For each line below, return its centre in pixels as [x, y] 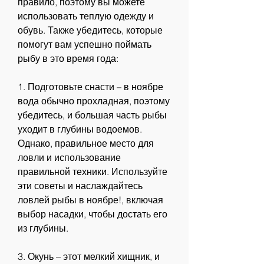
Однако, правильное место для [86, 143]
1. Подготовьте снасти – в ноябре [90, 87]
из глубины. [43, 228]
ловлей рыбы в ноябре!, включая [90, 200]
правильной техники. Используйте [93, 172]
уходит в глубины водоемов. [80, 129]
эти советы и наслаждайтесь [80, 186]
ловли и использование [69, 158]
